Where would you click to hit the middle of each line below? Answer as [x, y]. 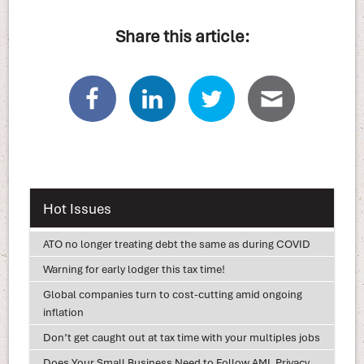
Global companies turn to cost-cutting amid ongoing [172, 294]
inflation [63, 312]
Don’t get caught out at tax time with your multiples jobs [181, 337]
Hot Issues [77, 208]
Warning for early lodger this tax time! [134, 269]
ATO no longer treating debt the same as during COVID [176, 243]
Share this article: [182, 35]
